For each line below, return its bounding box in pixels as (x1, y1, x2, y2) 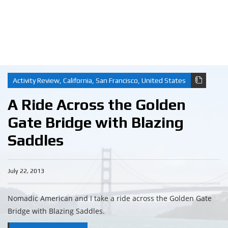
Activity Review (13, 76, 60, 85)
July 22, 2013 (8, 167, 44, 175)
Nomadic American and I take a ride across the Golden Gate (8, 193, 212, 204)
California (63, 76, 92, 85)
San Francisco (96, 76, 138, 85)
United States (141, 76, 186, 85)
